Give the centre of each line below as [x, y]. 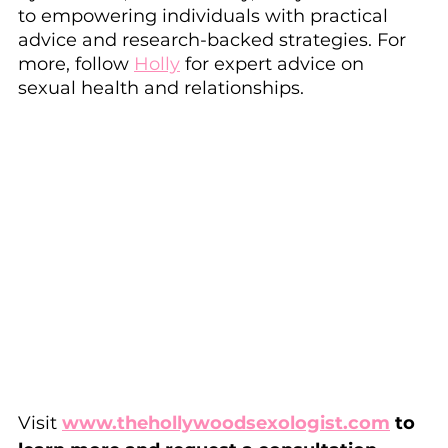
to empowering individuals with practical [205, 15]
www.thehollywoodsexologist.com [226, 423]
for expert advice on [274, 63]
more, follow [76, 63]
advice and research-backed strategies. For [214, 39]
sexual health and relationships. [161, 87]
